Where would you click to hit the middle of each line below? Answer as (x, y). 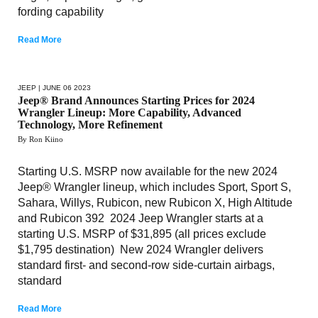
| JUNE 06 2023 (64, 87)
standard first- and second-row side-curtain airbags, (146, 265)
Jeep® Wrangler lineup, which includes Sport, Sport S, (154, 187)
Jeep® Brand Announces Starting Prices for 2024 (136, 100)
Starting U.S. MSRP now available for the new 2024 (148, 171)
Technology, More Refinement (90, 124)
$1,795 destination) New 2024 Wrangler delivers (141, 249)
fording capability (61, 11)
